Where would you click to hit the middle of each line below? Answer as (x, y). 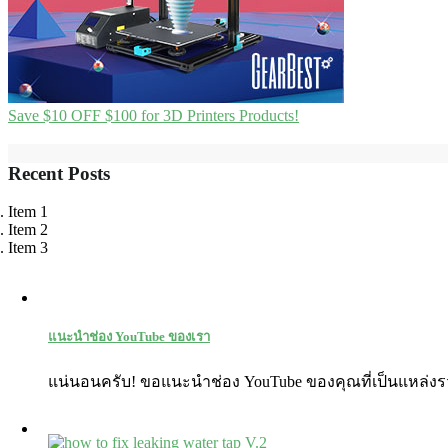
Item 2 (28, 230)
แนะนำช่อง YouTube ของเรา (129, 336)
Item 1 (28, 212)
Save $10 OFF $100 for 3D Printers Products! (153, 115)
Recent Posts (59, 173)
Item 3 (28, 248)
